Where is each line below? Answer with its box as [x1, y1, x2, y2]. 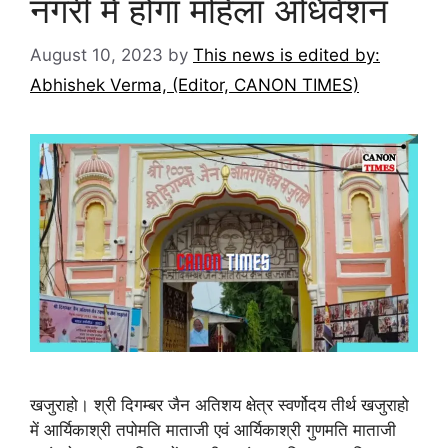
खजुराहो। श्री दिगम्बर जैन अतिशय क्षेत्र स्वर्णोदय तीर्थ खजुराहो [30, 394, 409, 415]
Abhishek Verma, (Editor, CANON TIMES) [30, 74, 359, 95]
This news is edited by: [193, 44, 380, 65]
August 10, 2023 [30, 44, 163, 65]
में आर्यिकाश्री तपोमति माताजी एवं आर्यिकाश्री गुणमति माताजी [30, 419, 396, 440]
